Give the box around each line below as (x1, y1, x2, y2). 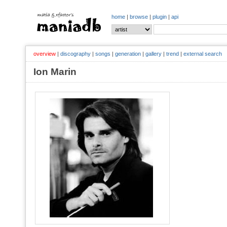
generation (115, 51, 141, 57)
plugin (153, 14, 167, 20)
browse (130, 14, 148, 20)
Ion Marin (33, 66, 87, 77)
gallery (145, 51, 162, 57)
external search (183, 51, 222, 57)
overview (33, 51, 56, 57)
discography (60, 51, 91, 57)
